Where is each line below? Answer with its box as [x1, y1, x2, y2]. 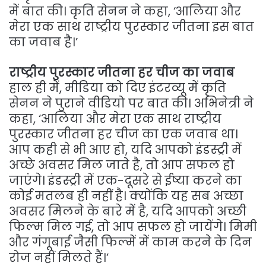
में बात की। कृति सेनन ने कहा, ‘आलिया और [9, 2, 241, 20]
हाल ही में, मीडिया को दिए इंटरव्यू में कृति [9, 79, 226, 96]
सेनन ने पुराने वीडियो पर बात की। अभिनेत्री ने [9, 94, 254, 112]
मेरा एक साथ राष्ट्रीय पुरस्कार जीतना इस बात [9, 18, 254, 35]
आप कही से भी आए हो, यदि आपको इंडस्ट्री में [9, 141, 242, 158]
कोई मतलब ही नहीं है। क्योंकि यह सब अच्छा [9, 187, 243, 204]
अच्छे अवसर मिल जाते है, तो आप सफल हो [9, 156, 235, 173]
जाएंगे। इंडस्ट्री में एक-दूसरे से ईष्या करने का [9, 172, 242, 189]
